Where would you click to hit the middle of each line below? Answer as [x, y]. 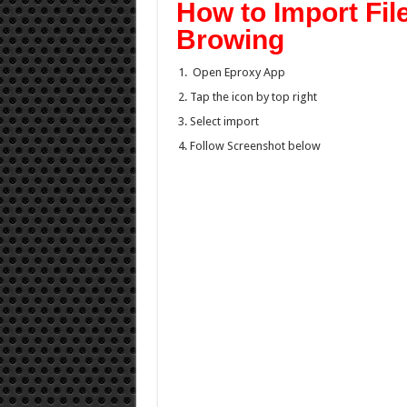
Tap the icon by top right [253, 97]
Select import [224, 121]
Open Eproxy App [237, 72]
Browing [230, 40]
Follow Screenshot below [255, 146]
